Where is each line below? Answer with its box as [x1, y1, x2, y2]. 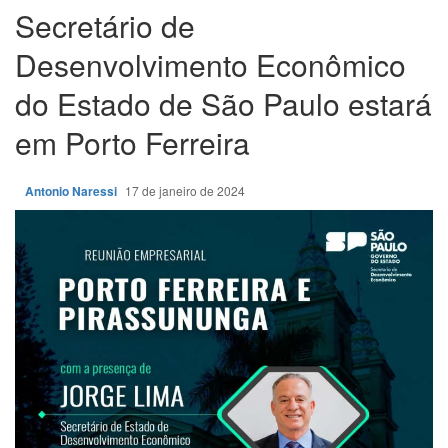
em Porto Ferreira [15, 120, 250, 164]
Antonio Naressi [25, 181, 120, 200]
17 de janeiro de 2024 [125, 181, 248, 199]
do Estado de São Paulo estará [15, 81, 432, 125]
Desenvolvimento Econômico [15, 42, 406, 86]
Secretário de [15, 3, 195, 47]
